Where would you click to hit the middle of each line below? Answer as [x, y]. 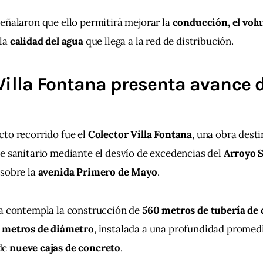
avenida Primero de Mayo [97, 172]
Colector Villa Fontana [140, 134]
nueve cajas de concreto [65, 247]
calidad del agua [46, 41]
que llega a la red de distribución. [158, 41]
